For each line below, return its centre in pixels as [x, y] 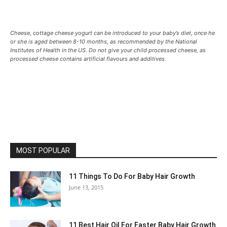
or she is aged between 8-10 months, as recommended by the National [104, 42]
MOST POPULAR [43, 151]
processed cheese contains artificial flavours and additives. [88, 59]
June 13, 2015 [86, 187]
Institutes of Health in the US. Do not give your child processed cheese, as [108, 50]
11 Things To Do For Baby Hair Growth [132, 177]
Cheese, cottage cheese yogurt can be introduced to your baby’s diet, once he [112, 33]
